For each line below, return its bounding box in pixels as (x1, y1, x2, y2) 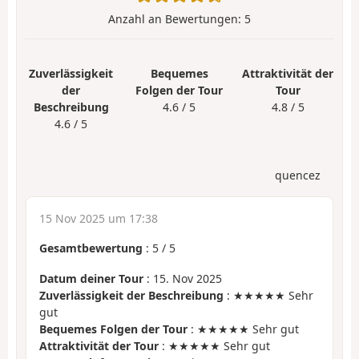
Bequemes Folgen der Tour (39, 321, 188, 337)
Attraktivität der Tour (39, 338, 159, 354)
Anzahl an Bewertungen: (108, 10, 244, 26)
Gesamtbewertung (39, 240, 143, 256)
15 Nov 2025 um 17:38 (39, 210, 158, 226)
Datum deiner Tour (39, 271, 143, 287)
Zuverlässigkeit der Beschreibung (39, 288, 224, 304)
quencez (275, 167, 321, 183)
